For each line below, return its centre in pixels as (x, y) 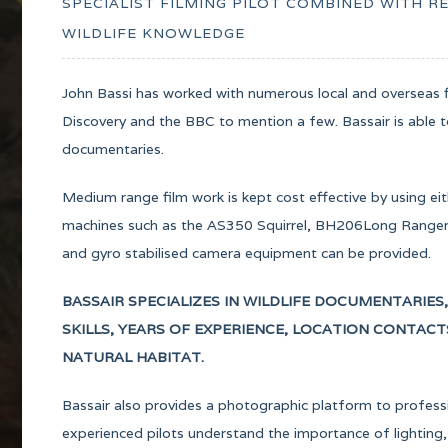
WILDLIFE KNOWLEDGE (153, 32)
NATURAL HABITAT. (133, 356)
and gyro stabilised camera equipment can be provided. (246, 252)
